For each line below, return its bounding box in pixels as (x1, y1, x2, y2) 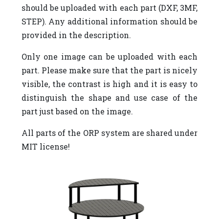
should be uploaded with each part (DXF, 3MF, (22, 2, 197, 13)
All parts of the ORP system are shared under (22, 127, 197, 138)
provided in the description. (22, 29, 131, 40)
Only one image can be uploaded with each (22, 51, 197, 62)
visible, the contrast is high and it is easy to (22, 78, 197, 89)
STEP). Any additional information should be (22, 16, 197, 26)
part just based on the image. (22, 106, 133, 116)
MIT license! (22, 141, 70, 152)
